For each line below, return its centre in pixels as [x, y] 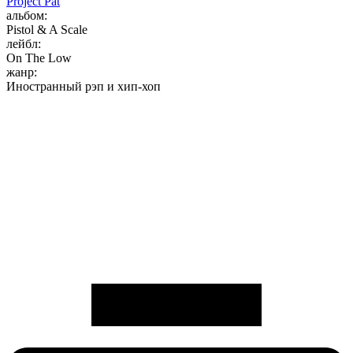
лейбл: [24, 44]
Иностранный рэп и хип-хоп [84, 87]
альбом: [27, 16]
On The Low [39, 58]
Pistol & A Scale [47, 30]
